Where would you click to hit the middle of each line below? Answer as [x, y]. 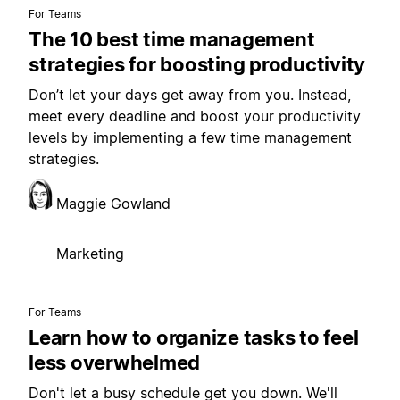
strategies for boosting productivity [197, 65]
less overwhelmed [114, 363]
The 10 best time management [172, 40]
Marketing [90, 254]
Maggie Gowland [113, 204]
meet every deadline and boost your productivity [195, 117]
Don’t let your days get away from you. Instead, [190, 95]
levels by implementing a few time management [190, 138]
